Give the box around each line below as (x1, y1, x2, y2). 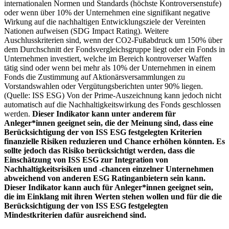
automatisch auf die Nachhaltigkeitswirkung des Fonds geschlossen (4, 100, 221, 109)
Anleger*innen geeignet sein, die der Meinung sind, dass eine (4, 118, 213, 127)
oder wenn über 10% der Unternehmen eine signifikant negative (4, 8, 210, 17)
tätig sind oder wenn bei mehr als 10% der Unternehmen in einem (4, 63, 215, 72)
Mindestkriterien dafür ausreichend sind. (4, 210, 146, 219)
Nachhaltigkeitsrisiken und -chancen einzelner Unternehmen (4, 164, 214, 173)
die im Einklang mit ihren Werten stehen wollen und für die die (4, 192, 222, 201)
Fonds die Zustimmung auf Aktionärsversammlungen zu (4, 72, 185, 81)
